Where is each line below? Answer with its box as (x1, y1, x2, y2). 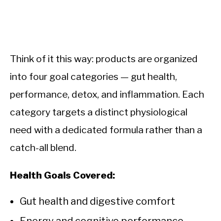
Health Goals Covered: (10, 169, 115, 182)
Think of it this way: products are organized (10, 53, 198, 65)
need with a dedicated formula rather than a (10, 124, 202, 136)
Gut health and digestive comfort (20, 195, 175, 208)
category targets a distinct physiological (10, 106, 187, 118)
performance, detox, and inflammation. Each (10, 88, 204, 101)
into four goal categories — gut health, (10, 71, 177, 83)
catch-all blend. (10, 142, 76, 154)
